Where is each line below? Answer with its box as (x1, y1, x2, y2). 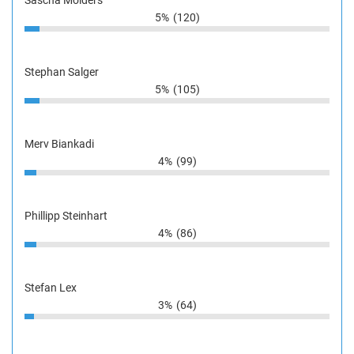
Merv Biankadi (24, 137, 94, 150)
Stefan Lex (24, 281, 77, 294)
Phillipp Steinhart (24, 209, 107, 222)
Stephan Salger (24, 65, 99, 78)
